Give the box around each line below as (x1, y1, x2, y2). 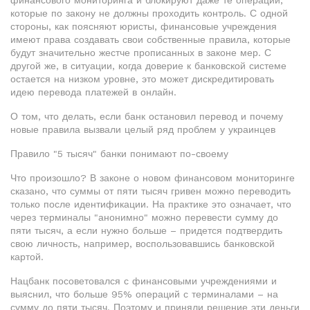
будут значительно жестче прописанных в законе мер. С (10, 47, 271, 58)
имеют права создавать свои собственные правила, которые (10, 34, 291, 45)
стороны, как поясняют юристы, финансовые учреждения (10, 21, 277, 32)
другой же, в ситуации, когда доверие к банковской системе (10, 60, 286, 71)
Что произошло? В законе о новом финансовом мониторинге (10, 172, 295, 183)
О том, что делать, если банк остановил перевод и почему (10, 111, 283, 122)
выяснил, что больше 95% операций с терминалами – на (10, 289, 278, 300)
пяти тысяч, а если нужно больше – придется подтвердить (10, 225, 282, 236)
